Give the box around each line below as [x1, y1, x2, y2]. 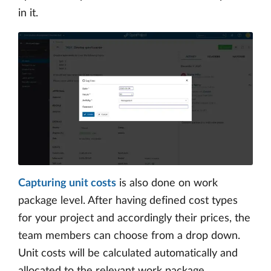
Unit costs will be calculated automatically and [18, 248, 238, 260]
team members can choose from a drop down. [18, 230, 240, 242]
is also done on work [116, 178, 218, 189]
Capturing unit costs [18, 178, 116, 189]
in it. [18, 7, 38, 19]
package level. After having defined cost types [18, 195, 238, 207]
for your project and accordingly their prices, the [18, 213, 250, 224]
